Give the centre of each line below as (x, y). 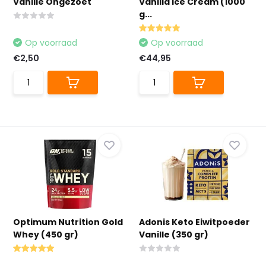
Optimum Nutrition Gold (68, 222)
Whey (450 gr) (46, 235)
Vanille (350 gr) (174, 235)
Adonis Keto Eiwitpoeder (194, 222)
